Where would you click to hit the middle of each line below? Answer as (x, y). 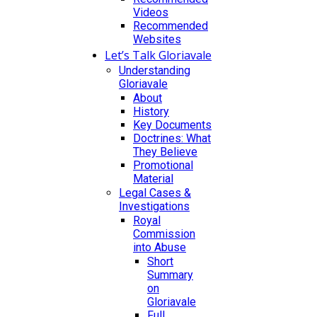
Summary (170, 275)
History (151, 111)
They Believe (165, 151)
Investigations (154, 206)
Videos (151, 12)
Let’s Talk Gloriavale (158, 55)
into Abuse (160, 247)
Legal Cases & (155, 192)
